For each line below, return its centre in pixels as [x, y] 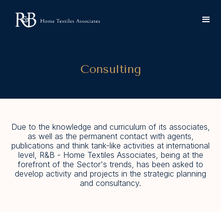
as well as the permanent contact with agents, [110, 136]
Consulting [110, 69]
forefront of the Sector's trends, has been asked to [110, 164]
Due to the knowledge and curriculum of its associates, [110, 127]
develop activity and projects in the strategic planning [110, 174]
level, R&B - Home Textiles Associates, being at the [110, 155]
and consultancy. [110, 183]
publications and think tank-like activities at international [110, 146]
